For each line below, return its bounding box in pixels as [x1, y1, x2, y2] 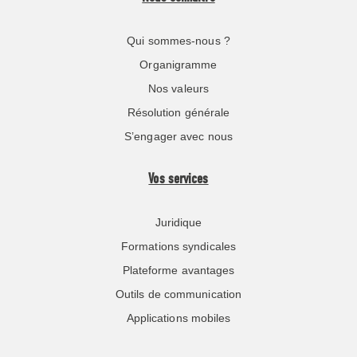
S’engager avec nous [124, 129, 233, 143]
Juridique [155, 215, 202, 229]
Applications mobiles [126, 311, 231, 324]
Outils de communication [115, 287, 242, 300]
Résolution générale [127, 105, 230, 119]
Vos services [148, 171, 209, 187]
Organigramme [139, 57, 218, 71]
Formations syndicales [120, 239, 237, 253]
